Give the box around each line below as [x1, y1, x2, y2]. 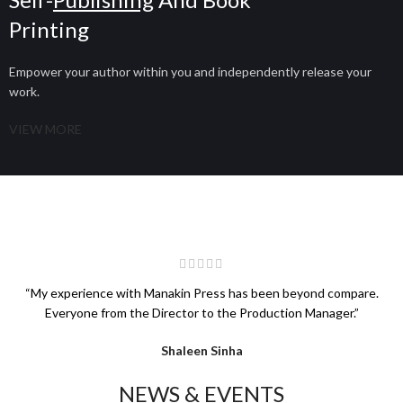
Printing [9, 15, 89, 42]
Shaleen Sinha [160, 343, 243, 359]
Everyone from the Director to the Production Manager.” [44, 305, 359, 321]
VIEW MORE [9, 121, 82, 137]
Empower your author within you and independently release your [9, 63, 372, 79]
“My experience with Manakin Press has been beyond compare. [24, 285, 379, 301]
